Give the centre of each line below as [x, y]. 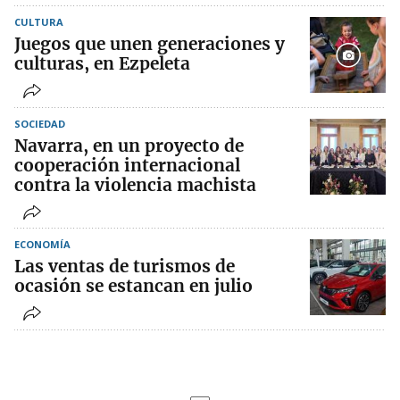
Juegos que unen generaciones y [150, 44]
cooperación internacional [127, 166]
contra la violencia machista [135, 185]
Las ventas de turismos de [125, 267]
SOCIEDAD [40, 124]
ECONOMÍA [42, 245]
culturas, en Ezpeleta [102, 64]
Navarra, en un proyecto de [129, 146]
